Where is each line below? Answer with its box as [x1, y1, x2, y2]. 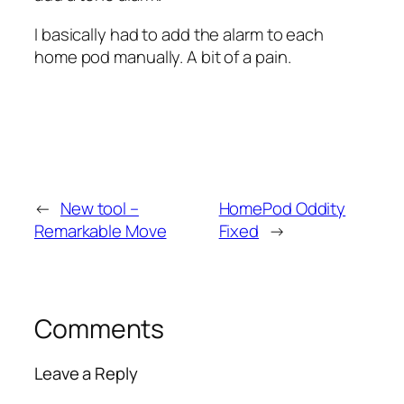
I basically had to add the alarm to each [34, 22, 324, 46]
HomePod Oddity [218, 196, 346, 220]
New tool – [60, 196, 139, 220]
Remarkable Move [34, 218, 167, 243]
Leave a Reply [34, 362, 138, 386]
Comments [34, 310, 165, 346]
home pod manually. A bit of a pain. [34, 44, 291, 69]
